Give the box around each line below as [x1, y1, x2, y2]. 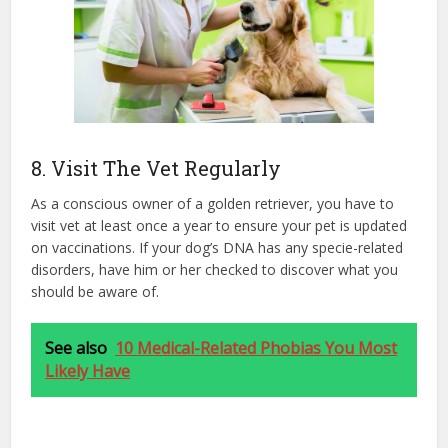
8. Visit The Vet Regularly [31, 155, 282, 182]
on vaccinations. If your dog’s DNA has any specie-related [31, 238, 404, 258]
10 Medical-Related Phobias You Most [115, 337, 398, 360]
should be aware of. [31, 282, 160, 302]
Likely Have [45, 360, 131, 383]
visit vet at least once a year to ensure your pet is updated [31, 216, 408, 236]
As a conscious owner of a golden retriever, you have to [31, 194, 395, 214]
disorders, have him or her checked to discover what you [31, 260, 399, 280]
